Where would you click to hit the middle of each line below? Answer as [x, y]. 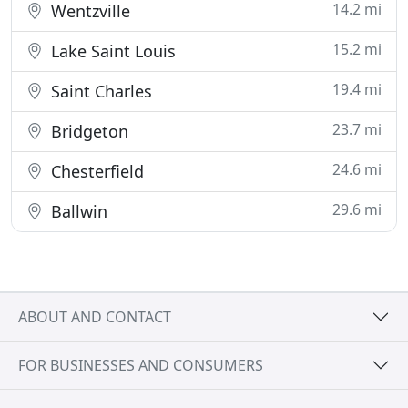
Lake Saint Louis [111, 51]
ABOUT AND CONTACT [95, 316]
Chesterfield [95, 171]
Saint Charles [99, 91]
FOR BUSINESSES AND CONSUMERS [141, 365]
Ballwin [77, 211]
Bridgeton [87, 131]
